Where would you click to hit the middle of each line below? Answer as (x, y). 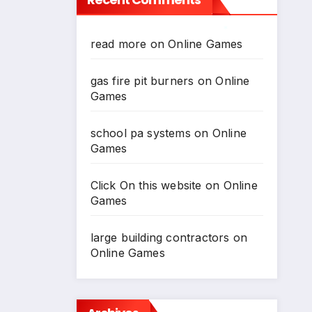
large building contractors (160, 237)
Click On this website (146, 185)
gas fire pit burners (142, 81)
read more (118, 44)
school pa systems (140, 133)
